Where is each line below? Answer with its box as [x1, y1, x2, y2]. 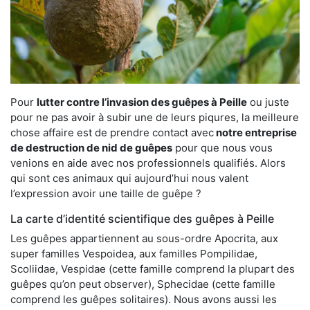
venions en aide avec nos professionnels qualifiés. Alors [10, 156, 286, 170]
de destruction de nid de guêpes [10, 140, 172, 154]
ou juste [247, 95, 289, 109]
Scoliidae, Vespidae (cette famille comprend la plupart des [10, 262, 295, 275]
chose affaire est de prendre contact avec [10, 125, 214, 139]
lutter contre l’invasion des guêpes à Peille [37, 95, 247, 109]
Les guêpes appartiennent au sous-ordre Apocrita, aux [10, 231, 278, 245]
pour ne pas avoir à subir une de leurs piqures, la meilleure [10, 110, 299, 124]
